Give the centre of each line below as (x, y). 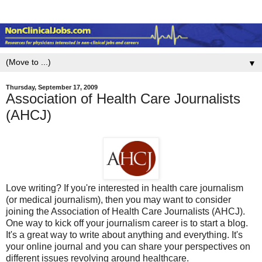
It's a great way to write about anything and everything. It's (124, 235)
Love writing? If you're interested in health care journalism (125, 188)
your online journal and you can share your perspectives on (128, 247)
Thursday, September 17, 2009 (52, 87)
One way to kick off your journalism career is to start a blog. (127, 223)
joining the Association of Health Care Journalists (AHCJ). (125, 212)
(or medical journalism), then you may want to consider (118, 200)
